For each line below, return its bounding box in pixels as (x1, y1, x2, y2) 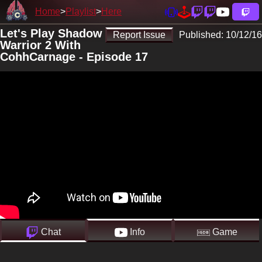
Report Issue (113, 30, 166, 40)
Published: (179, 30, 226, 40)
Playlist (65, 6, 96, 16)
